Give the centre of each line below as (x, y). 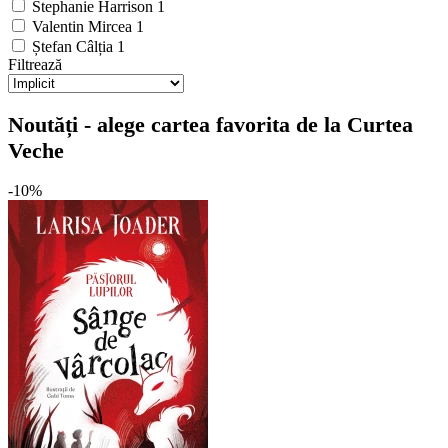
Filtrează (35, 65)
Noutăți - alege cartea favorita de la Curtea (210, 124)
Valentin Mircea (84, 27)
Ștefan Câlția (74, 47)
